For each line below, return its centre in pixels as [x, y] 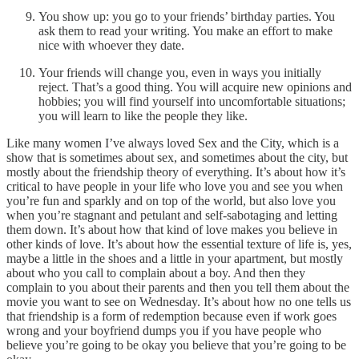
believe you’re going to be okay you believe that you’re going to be [176, 345]
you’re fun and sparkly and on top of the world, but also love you [171, 201]
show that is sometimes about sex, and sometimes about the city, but [177, 158]
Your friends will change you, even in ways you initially [180, 73]
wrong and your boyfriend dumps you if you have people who [164, 331]
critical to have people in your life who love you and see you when [175, 187]
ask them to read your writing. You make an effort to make [186, 31]
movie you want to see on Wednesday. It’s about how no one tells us [179, 302]
